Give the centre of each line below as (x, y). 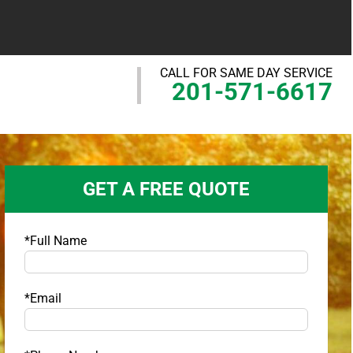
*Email (43, 299)
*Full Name (56, 241)
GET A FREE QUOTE (167, 190)
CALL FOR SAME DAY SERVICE (246, 73)
